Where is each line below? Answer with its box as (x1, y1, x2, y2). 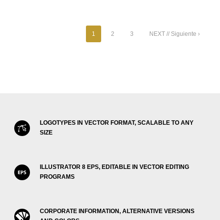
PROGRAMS (40, 173, 75, 180)
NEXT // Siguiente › (149, 30, 200, 37)
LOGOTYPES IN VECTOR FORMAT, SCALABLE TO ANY (40, 119, 193, 126)
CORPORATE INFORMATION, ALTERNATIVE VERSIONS (40, 208, 194, 215)
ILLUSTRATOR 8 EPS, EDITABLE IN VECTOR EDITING (40, 164, 189, 170)
